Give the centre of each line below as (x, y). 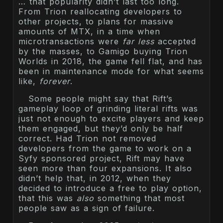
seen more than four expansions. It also (105, 168)
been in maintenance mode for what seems (111, 71)
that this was (48, 198)
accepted (175, 42)
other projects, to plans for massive (96, 22)
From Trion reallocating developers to (100, 12)
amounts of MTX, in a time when (89, 32)
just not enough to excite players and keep (111, 119)
